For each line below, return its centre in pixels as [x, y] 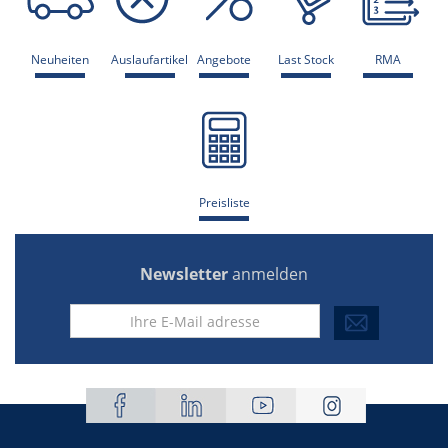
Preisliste [224, 202]
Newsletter [186, 274]
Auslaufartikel [149, 59]
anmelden [270, 274]
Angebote [224, 59]
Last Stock [306, 59]
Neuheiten [60, 59]
